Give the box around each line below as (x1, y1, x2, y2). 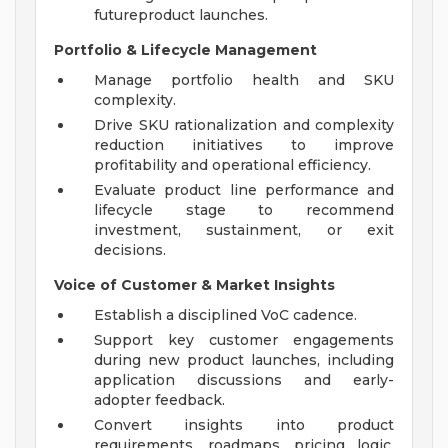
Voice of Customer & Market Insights (54, 276, 335, 295)
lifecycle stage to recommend (94, 201, 394, 220)
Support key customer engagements (94, 331, 394, 350)
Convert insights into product (94, 416, 394, 435)
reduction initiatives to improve (94, 136, 394, 155)
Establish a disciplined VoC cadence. (94, 306, 357, 325)
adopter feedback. (94, 391, 225, 410)
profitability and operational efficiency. (94, 156, 371, 175)
